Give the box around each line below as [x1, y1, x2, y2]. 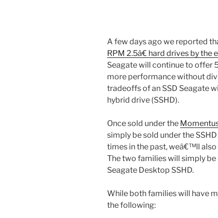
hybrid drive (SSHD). [107, 95, 179, 105]
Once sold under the [107, 119, 180, 128]
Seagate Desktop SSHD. [107, 165, 194, 175]
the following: [107, 200, 156, 210]
